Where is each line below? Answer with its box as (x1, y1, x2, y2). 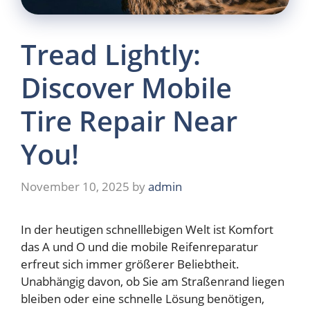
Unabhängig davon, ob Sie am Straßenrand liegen (21, 273, 284, 290)
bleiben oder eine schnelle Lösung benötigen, (21, 291, 264, 307)
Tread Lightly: (21, 35, 201, 73)
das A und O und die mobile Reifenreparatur (21, 239, 258, 255)
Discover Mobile (21, 68, 232, 107)
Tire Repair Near (21, 101, 237, 140)
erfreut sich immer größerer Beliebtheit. (21, 256, 239, 273)
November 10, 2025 (21, 179, 129, 195)
